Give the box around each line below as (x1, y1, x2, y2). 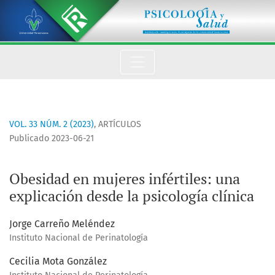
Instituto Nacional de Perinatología (9, 233, 148, 244)
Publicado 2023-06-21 (9, 133, 94, 144)
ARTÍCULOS (98, 119, 141, 130)
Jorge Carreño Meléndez (9, 218, 115, 230)
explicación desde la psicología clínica (9, 186, 254, 206)
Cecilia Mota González (9, 255, 107, 268)
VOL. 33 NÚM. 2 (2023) (9, 119, 94, 130)
